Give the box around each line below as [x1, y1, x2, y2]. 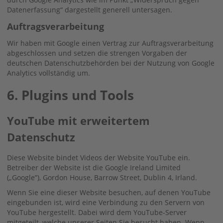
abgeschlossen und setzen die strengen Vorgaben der [7, 48, 187, 58]
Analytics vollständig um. [7, 68, 90, 78]
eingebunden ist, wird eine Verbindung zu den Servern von [7, 197, 205, 207]
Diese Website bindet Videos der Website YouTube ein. [7, 152, 190, 162]
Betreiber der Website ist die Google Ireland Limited [7, 162, 181, 172]
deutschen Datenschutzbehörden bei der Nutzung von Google [7, 58, 215, 68]
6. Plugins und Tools [7, 86, 134, 104]
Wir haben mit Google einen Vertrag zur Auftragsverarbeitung [7, 38, 214, 48]
